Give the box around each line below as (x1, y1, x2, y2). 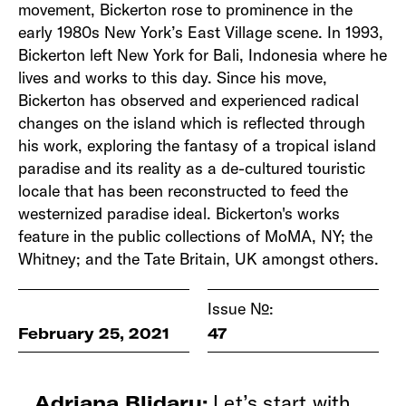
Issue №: (207, 297, 274, 319)
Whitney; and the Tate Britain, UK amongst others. (18, 247, 380, 269)
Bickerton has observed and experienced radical (18, 89, 360, 111)
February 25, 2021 (18, 323, 170, 343)
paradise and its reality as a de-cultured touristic (18, 157, 366, 179)
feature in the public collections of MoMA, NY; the (18, 225, 373, 246)
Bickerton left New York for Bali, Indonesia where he (18, 43, 388, 65)
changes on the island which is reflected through (18, 111, 366, 133)
